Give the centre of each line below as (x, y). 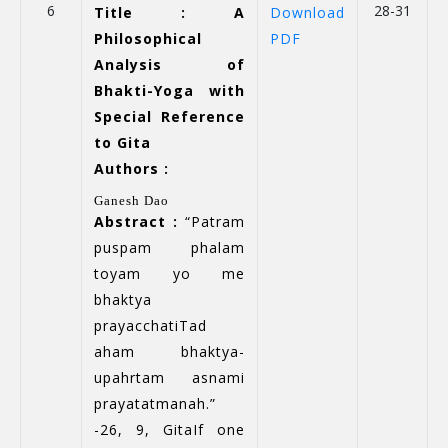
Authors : (131, 168)
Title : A (169, 12)
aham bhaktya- (169, 351)
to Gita (122, 142)
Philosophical (148, 38)
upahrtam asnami (169, 377)
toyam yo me (169, 273)
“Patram (211, 221)
